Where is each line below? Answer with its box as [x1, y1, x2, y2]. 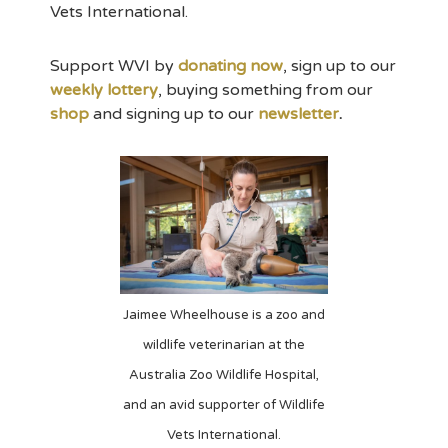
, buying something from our [158, 79, 373, 100]
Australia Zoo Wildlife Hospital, [129, 366, 319, 383]
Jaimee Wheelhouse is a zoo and [123, 306, 325, 323]
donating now [178, 55, 283, 76]
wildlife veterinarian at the [143, 336, 305, 353]
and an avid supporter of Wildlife [123, 396, 325, 413]
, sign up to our [283, 55, 396, 76]
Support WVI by [50, 55, 178, 76]
